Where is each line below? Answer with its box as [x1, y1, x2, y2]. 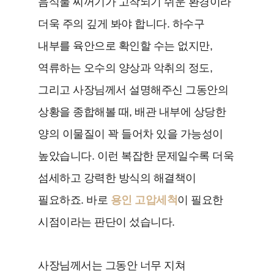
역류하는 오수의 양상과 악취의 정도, [38, 61, 213, 74]
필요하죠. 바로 [38, 193, 111, 206]
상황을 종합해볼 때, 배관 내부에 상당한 [38, 105, 226, 118]
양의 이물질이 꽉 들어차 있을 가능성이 [38, 127, 223, 140]
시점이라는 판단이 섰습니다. [38, 215, 175, 228]
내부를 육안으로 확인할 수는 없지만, [38, 39, 213, 52]
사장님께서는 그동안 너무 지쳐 [38, 259, 186, 272]
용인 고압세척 [110, 193, 178, 206]
